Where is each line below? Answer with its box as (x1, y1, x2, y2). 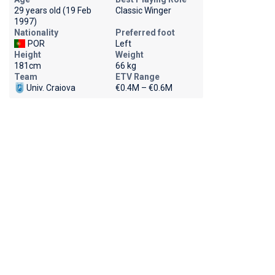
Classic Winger (115, 6, 171, 15)
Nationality (14, 28, 58, 37)
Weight (115, 50, 144, 60)
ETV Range (115, 72, 160, 82)
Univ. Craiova (26, 83, 76, 93)
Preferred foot (115, 28, 175, 37)
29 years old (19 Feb (14, 6, 91, 15)
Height (14, 50, 41, 60)
